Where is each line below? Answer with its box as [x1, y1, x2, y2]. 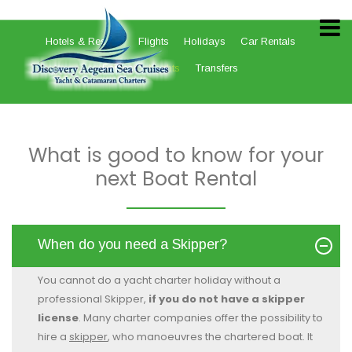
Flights [137, 35, 169, 47]
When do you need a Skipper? [38, 236, 227, 252]
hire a [38, 329, 69, 344]
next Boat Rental [95, 165, 257, 192]
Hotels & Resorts [45, 35, 123, 47]
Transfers [195, 62, 238, 74]
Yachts [148, 62, 180, 74]
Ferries [102, 62, 134, 74]
